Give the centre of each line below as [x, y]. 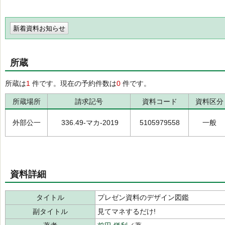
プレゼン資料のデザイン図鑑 [144, 197]
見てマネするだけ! [127, 211]
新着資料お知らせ [39, 28]
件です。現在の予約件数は [73, 83]
